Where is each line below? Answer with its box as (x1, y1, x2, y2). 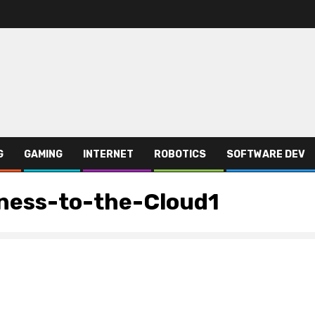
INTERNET (83, 148, 134, 160)
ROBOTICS (154, 148, 206, 160)
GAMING (24, 148, 63, 160)
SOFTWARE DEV (226, 148, 305, 160)
